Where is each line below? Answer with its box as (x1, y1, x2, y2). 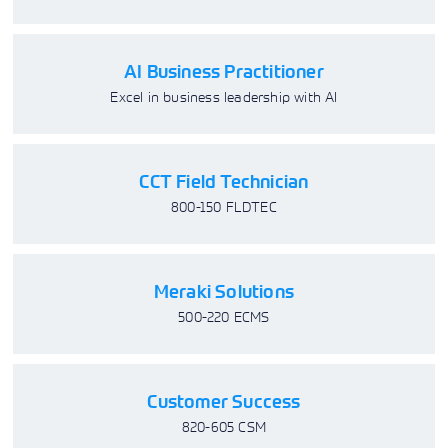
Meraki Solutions (153, 281, 295, 302)
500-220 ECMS (178, 307, 270, 326)
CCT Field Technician (139, 171, 309, 192)
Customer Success (147, 391, 301, 412)
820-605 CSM (181, 417, 267, 436)
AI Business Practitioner (124, 61, 324, 82)
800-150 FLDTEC (171, 197, 277, 216)
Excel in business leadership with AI (110, 87, 338, 106)
